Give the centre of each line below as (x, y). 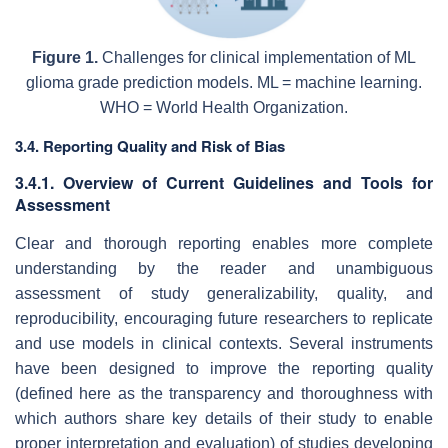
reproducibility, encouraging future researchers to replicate (224, 318)
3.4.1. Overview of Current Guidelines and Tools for (224, 182)
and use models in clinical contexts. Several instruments (224, 343)
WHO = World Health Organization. (224, 107)
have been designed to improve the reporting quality (224, 368)
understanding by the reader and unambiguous (224, 268)
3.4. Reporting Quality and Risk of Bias (150, 145)
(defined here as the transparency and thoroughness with (224, 393)
